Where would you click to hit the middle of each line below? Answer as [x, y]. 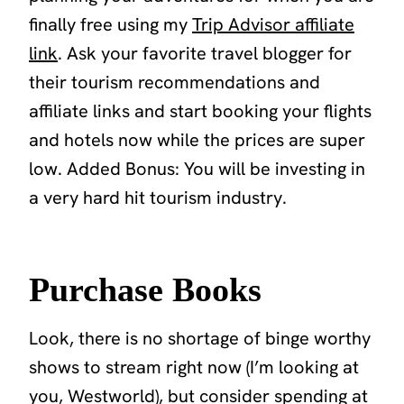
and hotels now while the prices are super [197, 139]
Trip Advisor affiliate [273, 24]
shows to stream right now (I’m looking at [194, 367]
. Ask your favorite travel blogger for [205, 53]
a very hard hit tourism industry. [158, 197]
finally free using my [110, 24]
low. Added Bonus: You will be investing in [197, 168]
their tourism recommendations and [174, 82]
